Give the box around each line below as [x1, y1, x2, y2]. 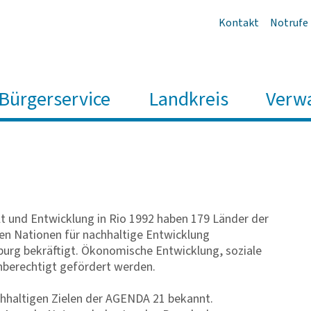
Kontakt [219, 15, 259, 31]
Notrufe [270, 15, 308, 31]
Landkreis [148, 85, 228, 113]
